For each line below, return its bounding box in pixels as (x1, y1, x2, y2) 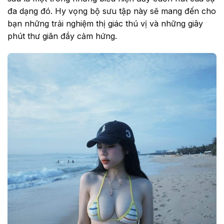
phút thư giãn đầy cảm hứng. (7, 31, 117, 41)
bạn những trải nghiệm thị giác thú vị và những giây (7, 18, 203, 29)
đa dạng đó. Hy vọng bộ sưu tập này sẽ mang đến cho (7, 6, 216, 16)
